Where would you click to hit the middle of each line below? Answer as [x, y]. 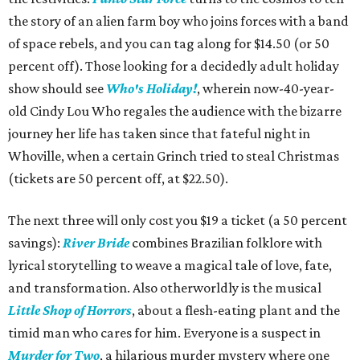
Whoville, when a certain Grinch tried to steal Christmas [174, 156]
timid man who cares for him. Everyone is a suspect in [164, 333]
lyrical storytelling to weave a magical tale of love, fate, [170, 266]
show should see [57, 89]
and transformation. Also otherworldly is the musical [165, 288]
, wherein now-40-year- [266, 89]
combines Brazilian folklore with [226, 243]
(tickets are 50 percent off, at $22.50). [118, 179]
